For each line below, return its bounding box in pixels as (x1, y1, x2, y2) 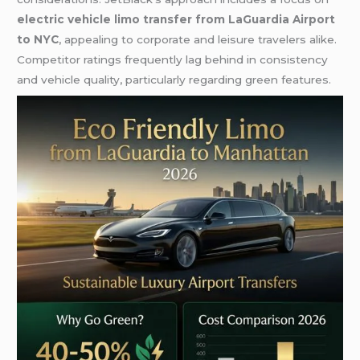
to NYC (17, 32, 59, 46)
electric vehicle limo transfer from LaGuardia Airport (17, 12, 336, 26)
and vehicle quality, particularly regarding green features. (17, 72, 332, 86)
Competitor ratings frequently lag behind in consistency (17, 52, 329, 66)
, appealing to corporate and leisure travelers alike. (59, 32, 337, 46)
